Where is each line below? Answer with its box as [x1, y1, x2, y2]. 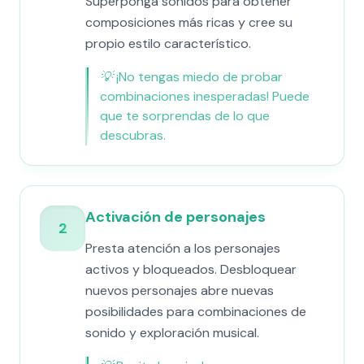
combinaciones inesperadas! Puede [100, 88, 310, 105]
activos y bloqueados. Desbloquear [85, 261, 297, 278]
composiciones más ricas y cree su [85, 14, 292, 31]
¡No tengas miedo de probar [116, 68, 283, 85]
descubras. [100, 127, 166, 144]
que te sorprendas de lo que [100, 107, 270, 124]
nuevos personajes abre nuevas [85, 282, 274, 299]
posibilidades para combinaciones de [85, 303, 306, 320]
